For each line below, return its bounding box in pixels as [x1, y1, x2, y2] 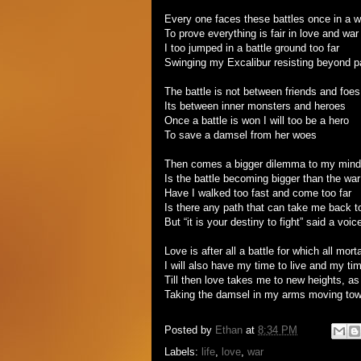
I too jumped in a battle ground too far [164, 41, 339, 54]
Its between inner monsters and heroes [164, 99, 346, 112]
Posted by [164, 323, 215, 336]
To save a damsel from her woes [164, 128, 317, 141]
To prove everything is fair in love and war [164, 27, 359, 39]
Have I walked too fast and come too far [164, 186, 351, 199]
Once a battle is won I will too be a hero [164, 114, 349, 127]
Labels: [164, 345, 201, 358]
